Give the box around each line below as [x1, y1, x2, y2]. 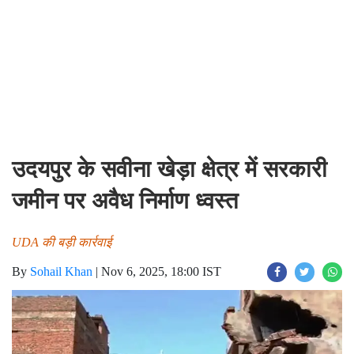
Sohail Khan [30, 265, 92, 278]
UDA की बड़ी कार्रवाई [12, 235, 111, 249]
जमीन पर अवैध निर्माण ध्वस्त [12, 187, 238, 214]
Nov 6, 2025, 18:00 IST [101, 265, 221, 278]
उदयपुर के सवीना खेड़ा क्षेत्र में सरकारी [12, 156, 327, 183]
